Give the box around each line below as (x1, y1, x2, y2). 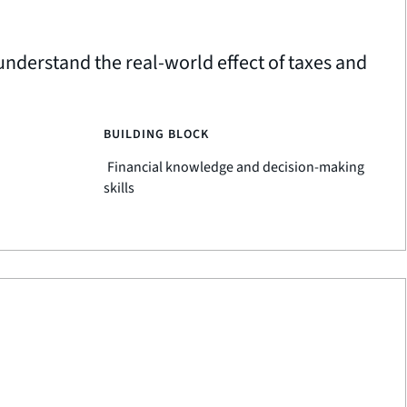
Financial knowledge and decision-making (106, 157, 364, 177)
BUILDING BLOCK (103, 125, 209, 144)
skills (103, 178, 134, 198)
